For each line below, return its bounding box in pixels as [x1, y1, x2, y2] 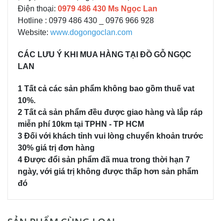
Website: [18, 28, 50, 37]
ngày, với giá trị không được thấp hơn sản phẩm [18, 167, 198, 176]
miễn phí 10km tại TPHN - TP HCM [18, 119, 144, 128]
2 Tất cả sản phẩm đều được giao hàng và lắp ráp [18, 108, 203, 116]
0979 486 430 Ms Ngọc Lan [58, 4, 157, 13]
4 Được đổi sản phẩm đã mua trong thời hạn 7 [18, 155, 190, 164]
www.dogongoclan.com [50, 28, 132, 37]
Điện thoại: [18, 4, 56, 13]
